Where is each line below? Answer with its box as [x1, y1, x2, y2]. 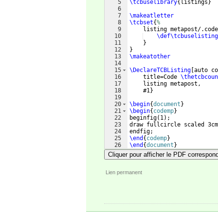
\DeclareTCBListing [129, 67, 191, 73]
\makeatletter [129, 12, 174, 19]
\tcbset [129, 19, 153, 26]
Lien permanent [106, 169, 142, 175]
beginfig [129, 114, 157, 121]
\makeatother [129, 53, 170, 60]
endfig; [129, 128, 153, 135]
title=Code [129, 73, 181, 80]
